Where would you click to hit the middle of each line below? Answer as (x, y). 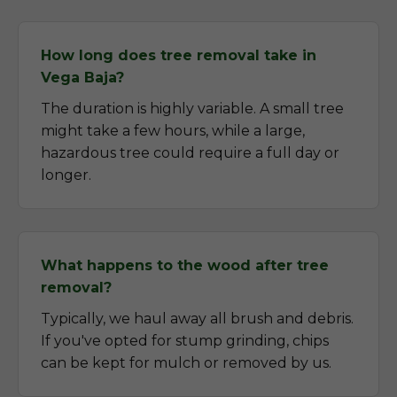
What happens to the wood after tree (185, 265)
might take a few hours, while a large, (173, 131)
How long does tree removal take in (179, 55)
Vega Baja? (82, 78)
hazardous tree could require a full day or (190, 153)
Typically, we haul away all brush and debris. (197, 319)
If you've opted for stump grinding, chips (185, 341)
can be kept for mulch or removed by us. (186, 363)
